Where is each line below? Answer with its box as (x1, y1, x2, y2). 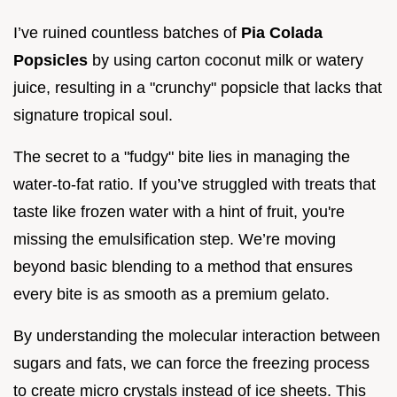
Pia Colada (241, 23, 323, 42)
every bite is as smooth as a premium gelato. (13, 284, 330, 303)
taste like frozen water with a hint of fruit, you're (13, 202, 345, 221)
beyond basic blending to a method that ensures (13, 257, 353, 276)
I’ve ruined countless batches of (13, 23, 241, 42)
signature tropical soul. (13, 105, 173, 124)
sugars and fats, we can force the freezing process (13, 354, 370, 372)
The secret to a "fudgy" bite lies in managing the (13, 147, 350, 166)
